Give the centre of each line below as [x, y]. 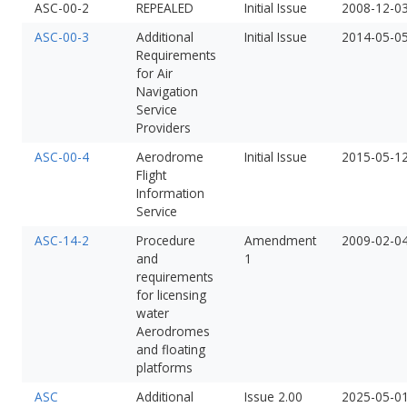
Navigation [167, 91]
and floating [170, 349]
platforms [164, 367]
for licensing [171, 294]
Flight [151, 174]
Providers [163, 127]
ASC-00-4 [61, 156]
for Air [154, 73]
